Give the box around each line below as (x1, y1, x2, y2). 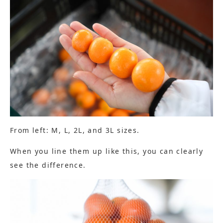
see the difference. (10, 160, 86, 170)
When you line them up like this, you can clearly (10, 146, 204, 156)
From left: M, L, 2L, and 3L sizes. (10, 125, 140, 135)
